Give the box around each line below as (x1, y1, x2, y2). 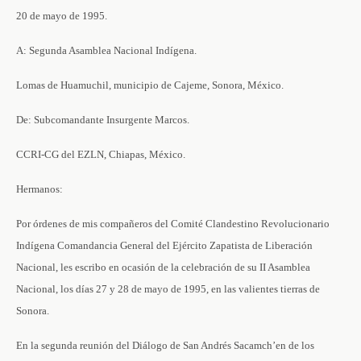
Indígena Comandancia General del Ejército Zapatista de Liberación (16, 239, 313, 251)
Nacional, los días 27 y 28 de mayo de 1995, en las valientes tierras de (16, 283, 320, 295)
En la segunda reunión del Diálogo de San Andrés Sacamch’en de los (16, 339, 314, 351)
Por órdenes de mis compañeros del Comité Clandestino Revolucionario (16, 218, 330, 230)
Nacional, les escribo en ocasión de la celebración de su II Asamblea (16, 261, 310, 273)
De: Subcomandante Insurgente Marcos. (16, 114, 189, 126)
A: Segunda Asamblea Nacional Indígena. (16, 44, 197, 56)
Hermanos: (16, 183, 63, 195)
